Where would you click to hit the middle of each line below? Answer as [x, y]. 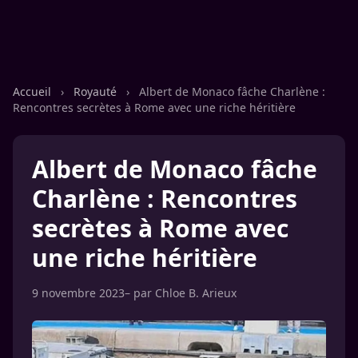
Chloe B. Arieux [196, 293]
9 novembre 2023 [78, 293]
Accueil [34, 91]
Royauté [97, 91]
